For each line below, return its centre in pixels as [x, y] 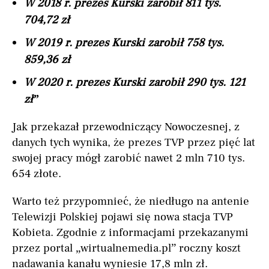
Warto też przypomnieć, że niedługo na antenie [131, 201]
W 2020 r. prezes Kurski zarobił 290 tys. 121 [135, 83]
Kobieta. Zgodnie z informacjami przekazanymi [130, 233]
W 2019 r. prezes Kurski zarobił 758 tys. [124, 43]
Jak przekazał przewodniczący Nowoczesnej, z [126, 127]
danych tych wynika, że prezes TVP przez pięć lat [134, 143]
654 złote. [37, 174]
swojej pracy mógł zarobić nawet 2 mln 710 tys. [128, 158]
